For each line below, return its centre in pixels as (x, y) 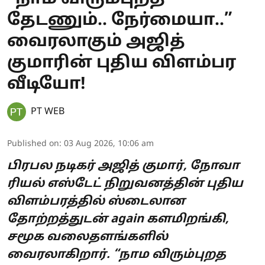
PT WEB (48, 112)
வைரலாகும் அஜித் (96, 42)
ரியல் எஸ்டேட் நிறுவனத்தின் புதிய (125, 184)
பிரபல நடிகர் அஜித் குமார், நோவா (123, 166)
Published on (33, 144)
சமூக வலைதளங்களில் (88, 237)
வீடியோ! (46, 84)
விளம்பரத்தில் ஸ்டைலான (96, 201)
